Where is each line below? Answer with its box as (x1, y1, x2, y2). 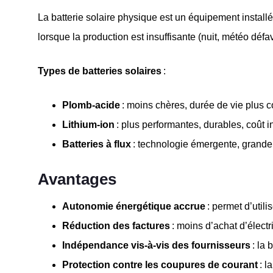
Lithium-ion (62, 119, 115, 130)
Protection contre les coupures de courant (62, 259, 258, 270)
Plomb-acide (62, 99, 120, 110)
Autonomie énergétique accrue (62, 200, 205, 211)
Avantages (38, 169, 116, 188)
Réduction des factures (62, 220, 170, 231)
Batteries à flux (62, 138, 131, 149)
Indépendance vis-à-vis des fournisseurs (62, 239, 250, 250)
